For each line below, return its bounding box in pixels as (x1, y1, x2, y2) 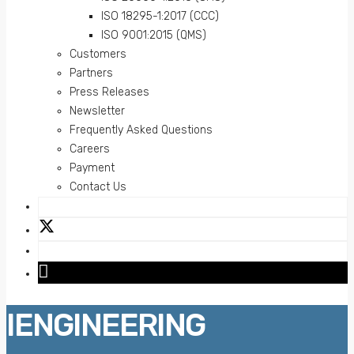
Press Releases (70, 85, 149, 99)
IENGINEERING (6, 306, 205, 344)
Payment (70, 161, 115, 175)
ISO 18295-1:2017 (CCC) (101, 9, 219, 23)
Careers (70, 142, 110, 156)
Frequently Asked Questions (70, 123, 213, 137)
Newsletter (70, 104, 125, 118)
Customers (70, 47, 126, 61)
